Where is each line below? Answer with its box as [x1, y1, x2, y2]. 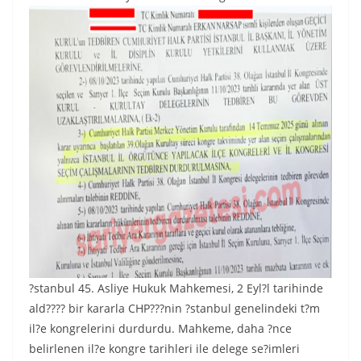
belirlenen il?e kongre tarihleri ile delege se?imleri [29, 341, 300, 356]
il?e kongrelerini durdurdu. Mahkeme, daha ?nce [29, 321, 292, 336]
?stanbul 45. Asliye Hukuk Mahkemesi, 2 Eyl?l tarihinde [29, 280, 323, 296]
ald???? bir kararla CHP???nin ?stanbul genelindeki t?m [29, 301, 320, 316]
